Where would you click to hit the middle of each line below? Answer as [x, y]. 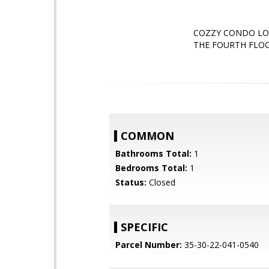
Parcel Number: [149, 245]
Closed [161, 182]
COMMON [147, 136]
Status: [131, 182]
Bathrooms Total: [153, 153]
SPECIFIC [144, 227]
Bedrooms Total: [151, 168]
